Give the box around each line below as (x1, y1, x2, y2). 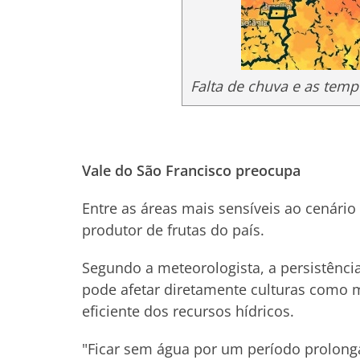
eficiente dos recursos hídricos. (82, 301, 294, 321)
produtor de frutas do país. (82, 220, 264, 239)
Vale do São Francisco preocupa (82, 161, 301, 180)
